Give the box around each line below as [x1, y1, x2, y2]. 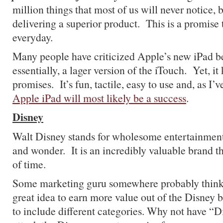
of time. [12, 157, 46, 171]
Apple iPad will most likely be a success [12, 91, 186, 105]
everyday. [12, 30, 53, 44]
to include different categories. [12, 204, 144, 218]
